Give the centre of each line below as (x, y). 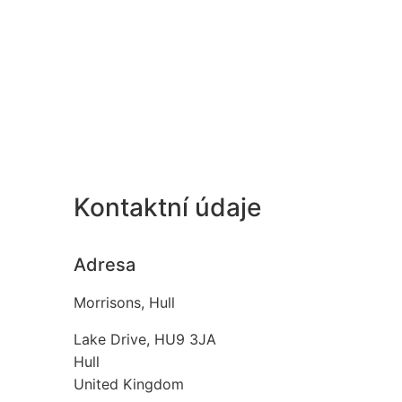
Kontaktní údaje (167, 207)
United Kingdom (129, 385)
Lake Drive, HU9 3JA (145, 340)
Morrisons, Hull (124, 303)
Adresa (105, 265)
